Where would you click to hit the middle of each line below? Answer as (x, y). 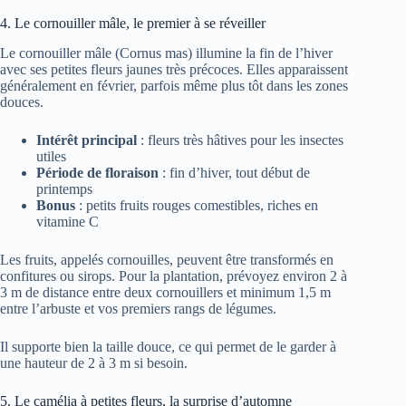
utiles (51, 156)
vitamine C (68, 221)
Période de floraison (97, 172)
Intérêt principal (87, 140)
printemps (64, 188)
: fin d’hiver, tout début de (234, 172)
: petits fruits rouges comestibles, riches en (197, 205)
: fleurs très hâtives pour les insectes (240, 140)
